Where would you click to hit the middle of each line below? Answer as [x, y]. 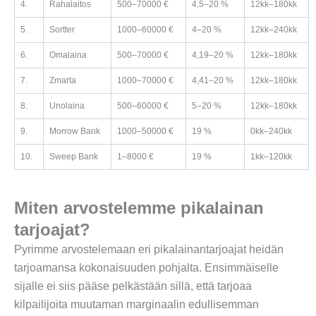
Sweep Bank [74, 157]
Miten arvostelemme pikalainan [139, 208]
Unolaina [67, 106]
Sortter [62, 30]
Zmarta [63, 81]
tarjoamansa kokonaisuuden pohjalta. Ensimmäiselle [146, 268]
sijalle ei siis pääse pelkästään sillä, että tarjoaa [133, 286]
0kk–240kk [271, 132]
